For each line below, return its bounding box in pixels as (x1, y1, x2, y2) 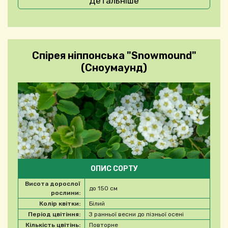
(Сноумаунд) (81, 62, 147, 74)
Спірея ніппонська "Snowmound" (32, 49, 196, 62)
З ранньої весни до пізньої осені (89, 211, 184, 218)
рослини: (51, 189, 80, 197)
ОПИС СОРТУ (90, 164, 138, 174)
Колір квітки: (39, 200, 80, 208)
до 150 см (89, 185, 118, 192)
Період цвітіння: (28, 211, 80, 218)
